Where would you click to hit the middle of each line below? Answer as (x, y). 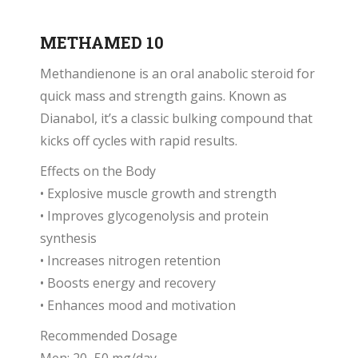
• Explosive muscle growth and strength (158, 193)
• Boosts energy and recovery (128, 283)
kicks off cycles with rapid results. (139, 141)
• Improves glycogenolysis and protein (154, 216)
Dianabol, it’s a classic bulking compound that (176, 118)
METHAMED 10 (102, 42)
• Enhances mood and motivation (138, 305)
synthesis (68, 238)
